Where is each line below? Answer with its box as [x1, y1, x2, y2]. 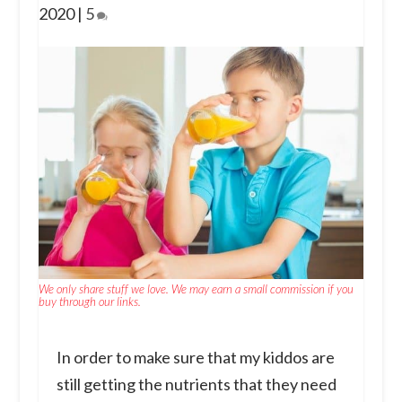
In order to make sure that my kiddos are [56, 347, 335, 368]
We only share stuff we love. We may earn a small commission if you [38, 282, 354, 297]
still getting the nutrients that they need [56, 374, 336, 395]
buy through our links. [38, 294, 141, 310]
